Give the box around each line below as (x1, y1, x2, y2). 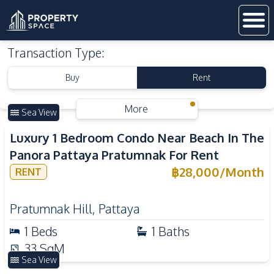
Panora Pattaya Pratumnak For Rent (10, 147, 219, 163)
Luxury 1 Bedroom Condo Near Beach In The (10, 130, 264, 146)
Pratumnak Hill (10, 201, 92, 217)
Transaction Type (7, 45, 102, 61)
